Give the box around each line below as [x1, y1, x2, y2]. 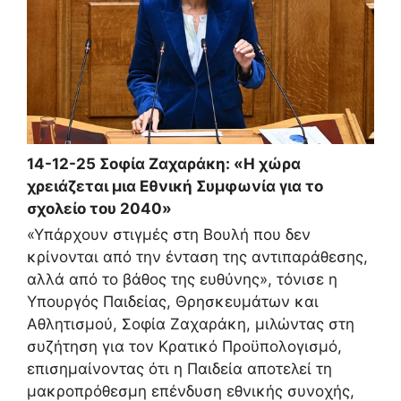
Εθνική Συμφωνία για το [140, 177, 323, 196]
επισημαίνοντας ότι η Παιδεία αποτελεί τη [27, 359, 332, 378]
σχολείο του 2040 [27, 200, 162, 218]
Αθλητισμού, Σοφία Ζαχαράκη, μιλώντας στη [27, 314, 354, 333]
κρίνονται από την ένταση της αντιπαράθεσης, [27, 247, 368, 266]
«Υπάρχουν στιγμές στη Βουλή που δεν [27, 225, 311, 243]
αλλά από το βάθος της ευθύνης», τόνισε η [27, 269, 337, 288]
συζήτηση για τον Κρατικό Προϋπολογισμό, [27, 337, 342, 355]
